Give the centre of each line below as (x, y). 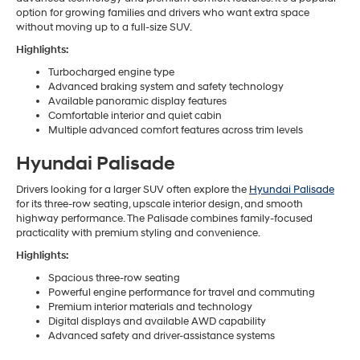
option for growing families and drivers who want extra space (163, 13)
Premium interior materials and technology (150, 307)
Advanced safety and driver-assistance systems (162, 336)
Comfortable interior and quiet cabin (135, 116)
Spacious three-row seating (114, 278)
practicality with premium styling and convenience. (138, 233)
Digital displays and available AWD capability (157, 322)
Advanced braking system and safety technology (166, 87)
